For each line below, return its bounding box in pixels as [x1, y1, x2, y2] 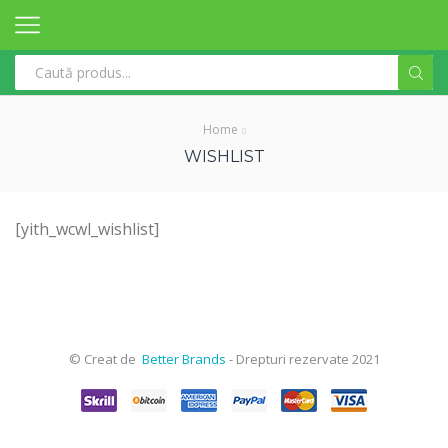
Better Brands [141, 349, 226, 368]
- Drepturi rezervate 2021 [225, 349, 380, 368]
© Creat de [68, 349, 142, 368]
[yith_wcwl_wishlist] [15, 218, 159, 241]
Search [227, 71, 272, 90]
